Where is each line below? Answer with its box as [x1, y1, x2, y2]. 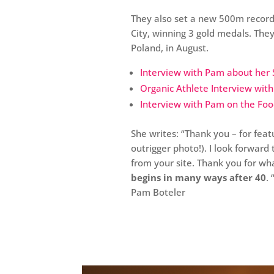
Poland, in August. [131, 42, 209, 54]
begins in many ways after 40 [131, 171, 267, 184]
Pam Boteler [131, 186, 186, 199]
